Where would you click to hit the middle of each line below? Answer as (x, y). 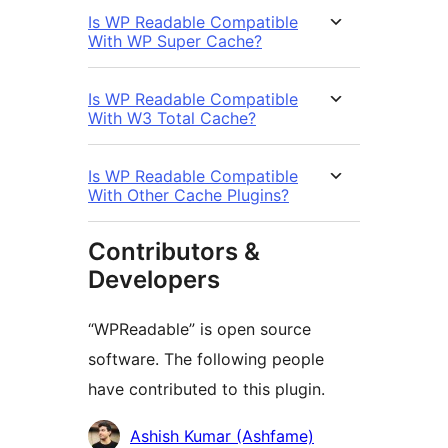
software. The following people (206, 359)
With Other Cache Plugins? (188, 195)
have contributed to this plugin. (206, 389)
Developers (154, 280)
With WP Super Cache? (175, 41)
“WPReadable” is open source (199, 329)
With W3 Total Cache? (172, 118)
